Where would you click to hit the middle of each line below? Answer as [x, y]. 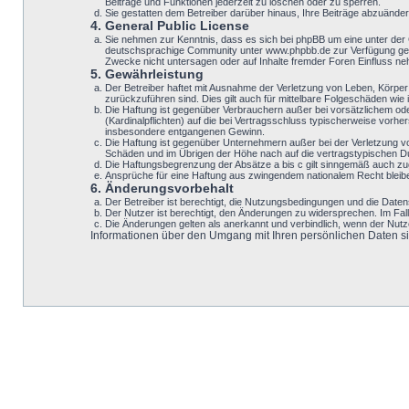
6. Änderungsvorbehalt [162, 188]
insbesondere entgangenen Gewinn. [185, 131]
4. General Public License [169, 26]
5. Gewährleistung [147, 74]
